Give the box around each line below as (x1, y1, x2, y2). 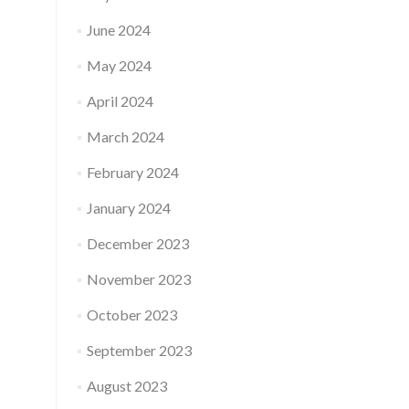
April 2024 (86, 92, 153, 110)
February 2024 (86, 163, 179, 181)
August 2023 (86, 377, 167, 394)
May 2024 (86, 57, 152, 74)
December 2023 (86, 235, 189, 252)
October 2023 (86, 306, 177, 323)
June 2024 (86, 21, 151, 38)
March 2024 (86, 128, 164, 145)
